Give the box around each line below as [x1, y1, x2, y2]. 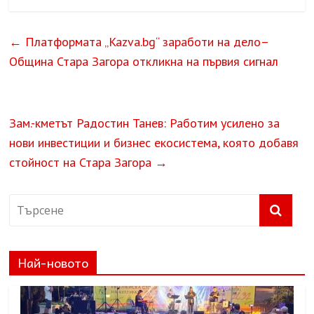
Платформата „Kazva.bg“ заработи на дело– [22, 34, 270, 50]
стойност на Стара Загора [9, 154, 156, 171]
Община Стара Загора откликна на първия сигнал [9, 53, 279, 70]
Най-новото [18, 252, 89, 273]
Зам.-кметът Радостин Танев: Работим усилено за [9, 115, 280, 132]
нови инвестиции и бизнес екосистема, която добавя [9, 135, 299, 151]
